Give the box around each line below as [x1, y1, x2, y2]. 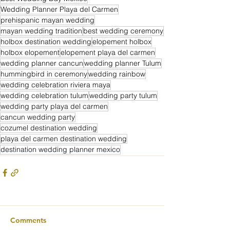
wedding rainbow [88, 69, 145, 79]
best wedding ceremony [83, 26, 163, 35]
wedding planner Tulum [84, 58, 161, 68]
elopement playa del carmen [61, 47, 155, 57]
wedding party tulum [89, 90, 157, 100]
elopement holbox [92, 36, 151, 46]
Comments [10, 215, 46, 225]
